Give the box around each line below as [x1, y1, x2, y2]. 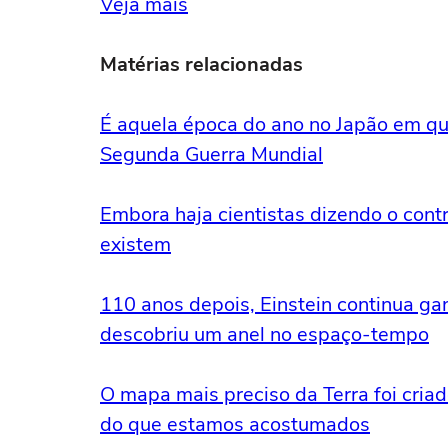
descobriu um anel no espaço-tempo [100, 321, 429, 348]
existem [100, 231, 171, 258]
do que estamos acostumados [100, 411, 370, 438]
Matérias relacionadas [100, 51, 303, 78]
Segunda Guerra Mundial [100, 141, 323, 168]
